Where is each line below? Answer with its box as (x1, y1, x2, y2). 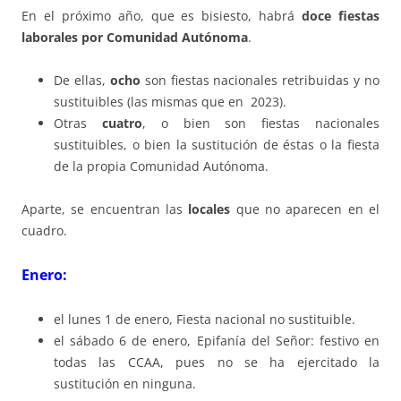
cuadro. (21, 222, 67, 240)
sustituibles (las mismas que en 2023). (54, 93, 290, 111)
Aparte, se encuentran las (21, 200, 189, 218)
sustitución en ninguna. (54, 375, 196, 393)
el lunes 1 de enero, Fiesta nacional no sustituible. (54, 311, 355, 328)
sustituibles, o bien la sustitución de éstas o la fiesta (54, 136, 380, 154)
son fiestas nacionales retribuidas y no (144, 72, 380, 90)
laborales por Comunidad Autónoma (21, 29, 248, 47)
